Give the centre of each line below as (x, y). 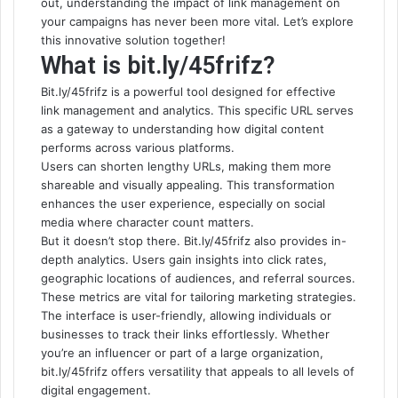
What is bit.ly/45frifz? (158, 66)
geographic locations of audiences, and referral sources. (198, 278)
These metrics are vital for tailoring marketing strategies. (199, 297)
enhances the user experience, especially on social (183, 203)
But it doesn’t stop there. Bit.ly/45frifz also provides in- (194, 241)
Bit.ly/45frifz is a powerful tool (126, 92)
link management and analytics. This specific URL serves (197, 110)
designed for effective (274, 92)
